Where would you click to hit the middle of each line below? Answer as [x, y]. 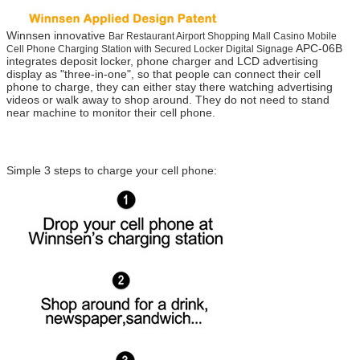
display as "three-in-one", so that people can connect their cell [164, 74]
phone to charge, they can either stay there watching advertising [170, 86]
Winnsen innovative [57, 35]
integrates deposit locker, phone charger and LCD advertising [162, 61]
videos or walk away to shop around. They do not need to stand [168, 99]
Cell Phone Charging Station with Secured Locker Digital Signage [150, 49]
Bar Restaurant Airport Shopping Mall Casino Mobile [223, 36]
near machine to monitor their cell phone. [111, 112]
